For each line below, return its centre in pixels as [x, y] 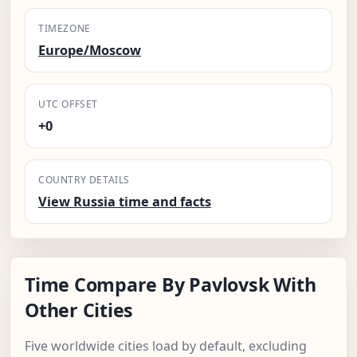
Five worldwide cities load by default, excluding [166, 346]
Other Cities [79, 310]
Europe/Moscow [90, 51]
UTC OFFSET [68, 104]
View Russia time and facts [125, 202]
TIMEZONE [65, 29]
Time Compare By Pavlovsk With [171, 285]
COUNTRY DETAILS [84, 180]
